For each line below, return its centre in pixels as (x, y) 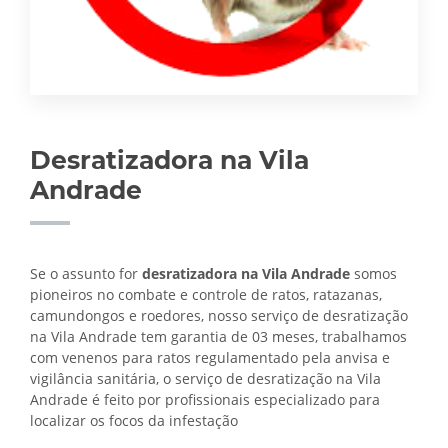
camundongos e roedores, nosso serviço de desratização (219, 315)
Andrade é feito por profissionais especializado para (205, 399)
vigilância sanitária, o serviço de (138, 378)
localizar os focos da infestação (134, 420)
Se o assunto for (86, 273)
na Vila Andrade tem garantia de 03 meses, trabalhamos (218, 336)
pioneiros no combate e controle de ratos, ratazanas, (206, 294)
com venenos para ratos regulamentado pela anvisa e (210, 357)
